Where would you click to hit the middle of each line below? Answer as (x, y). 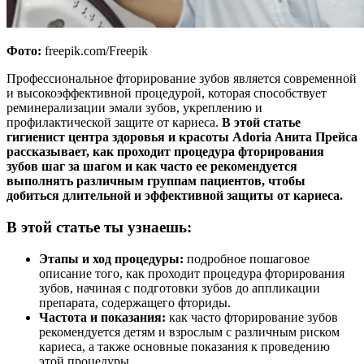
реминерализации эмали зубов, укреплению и (134, 108)
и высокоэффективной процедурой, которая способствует (167, 93)
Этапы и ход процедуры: (111, 258)
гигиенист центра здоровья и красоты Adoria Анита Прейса (182, 137)
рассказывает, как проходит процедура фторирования (165, 152)
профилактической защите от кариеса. (114, 123)
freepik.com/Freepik (96, 51)
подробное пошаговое (248, 258)
